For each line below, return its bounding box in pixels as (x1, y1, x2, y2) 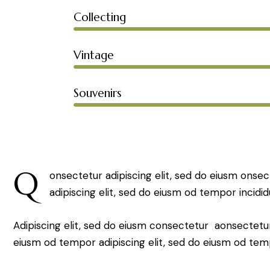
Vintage (74, 47, 114, 62)
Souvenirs (74, 85, 122, 100)
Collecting (74, 9, 126, 24)
